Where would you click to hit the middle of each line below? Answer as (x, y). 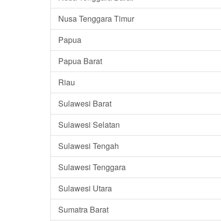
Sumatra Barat (83, 209)
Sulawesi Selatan (89, 124)
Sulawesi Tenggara (92, 167)
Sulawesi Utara (85, 188)
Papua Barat (80, 61)
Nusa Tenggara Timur (96, 18)
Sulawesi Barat (85, 103)
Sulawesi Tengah (89, 146)
